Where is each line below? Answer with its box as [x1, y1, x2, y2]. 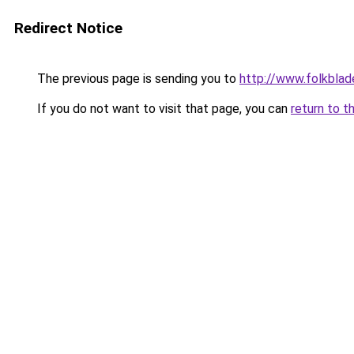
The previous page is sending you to [34, 71, 239, 86]
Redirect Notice [14, 19, 122, 37]
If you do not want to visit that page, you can [34, 101, 291, 116]
